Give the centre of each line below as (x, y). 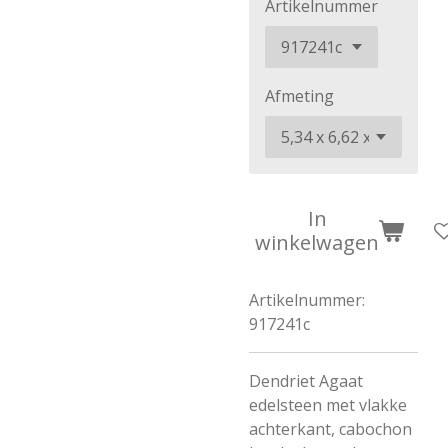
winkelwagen (317, 242)
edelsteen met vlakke (328, 405)
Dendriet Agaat (306, 381)
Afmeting (299, 96)
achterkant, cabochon (330, 429)
